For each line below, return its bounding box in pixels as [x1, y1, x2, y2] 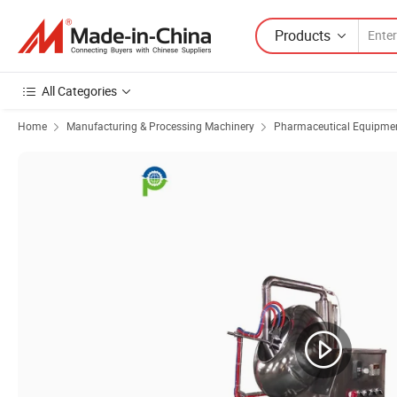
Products [275, 25, 331, 45]
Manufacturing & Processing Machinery [66, 119, 254, 133]
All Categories [42, 82, 117, 99]
